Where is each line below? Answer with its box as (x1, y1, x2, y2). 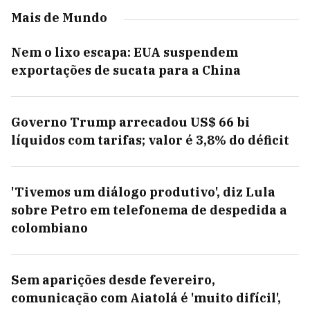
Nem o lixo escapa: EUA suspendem (11, 44, 238, 60)
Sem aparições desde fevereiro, (11, 272, 215, 288)
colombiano (11, 220, 88, 236)
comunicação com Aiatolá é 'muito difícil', (11, 290, 281, 306)
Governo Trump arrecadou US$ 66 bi (11, 114, 250, 130)
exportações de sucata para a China (11, 62, 241, 78)
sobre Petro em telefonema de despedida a (11, 202, 287, 218)
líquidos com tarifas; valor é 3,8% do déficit (11, 132, 289, 148)
